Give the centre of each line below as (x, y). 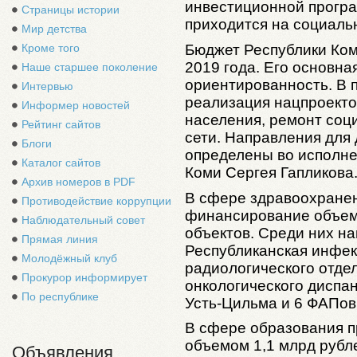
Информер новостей (76, 105)
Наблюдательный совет (83, 220)
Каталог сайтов (61, 163)
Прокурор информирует (84, 277)
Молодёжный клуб (69, 258)
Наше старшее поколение (90, 67)
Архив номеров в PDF (78, 182)
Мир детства (54, 29)
